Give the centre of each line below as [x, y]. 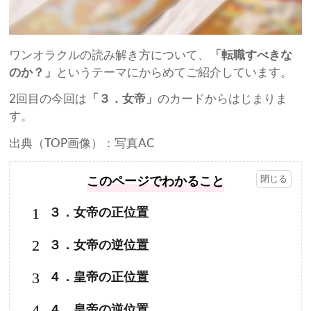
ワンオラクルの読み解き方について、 [110, 55]
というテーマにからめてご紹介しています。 [175, 72]
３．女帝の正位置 [98, 213]
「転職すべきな [251, 55]
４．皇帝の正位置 [98, 278]
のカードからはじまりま [223, 99]
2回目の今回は [48, 99]
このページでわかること [155, 182]
